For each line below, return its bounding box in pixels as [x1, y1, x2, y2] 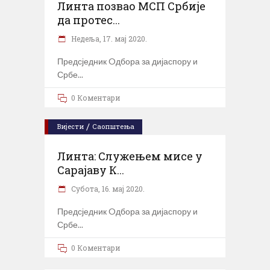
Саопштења [92, 121, 134, 131]
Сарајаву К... [57, 162, 124, 177]
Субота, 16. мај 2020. [69, 183, 145, 193]
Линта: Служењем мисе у [57, 148, 202, 163]
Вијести [57, 121, 84, 131]
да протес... [57, 12, 120, 27]
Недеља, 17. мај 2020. [69, 33, 147, 43]
